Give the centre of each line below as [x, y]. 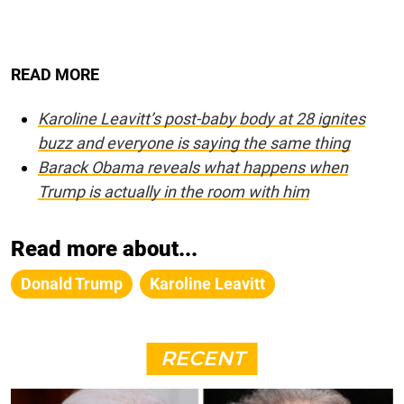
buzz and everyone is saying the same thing [194, 142]
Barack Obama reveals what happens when [193, 167]
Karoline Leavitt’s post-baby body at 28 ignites [202, 118]
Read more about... [104, 248]
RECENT [202, 358]
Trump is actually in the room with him [174, 191]
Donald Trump [72, 283]
